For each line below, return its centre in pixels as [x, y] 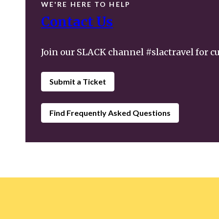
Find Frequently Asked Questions [110, 112]
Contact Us [77, 22]
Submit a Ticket [78, 81]
